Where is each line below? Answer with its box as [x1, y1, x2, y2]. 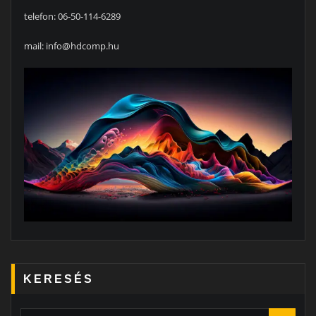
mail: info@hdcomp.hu [23, 39, 119, 53]
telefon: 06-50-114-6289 [23, 9, 121, 23]
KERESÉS [23, 272, 95, 285]
